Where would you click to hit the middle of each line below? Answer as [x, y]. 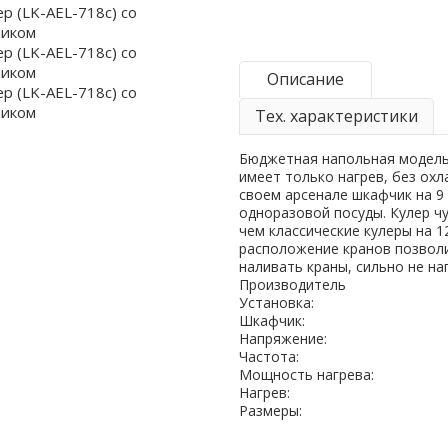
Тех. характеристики [336, 116]
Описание [305, 79]
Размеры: [270, 410]
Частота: [269, 356]
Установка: [276, 302]
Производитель [292, 284]
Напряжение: [283, 338]
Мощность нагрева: [306, 374]
